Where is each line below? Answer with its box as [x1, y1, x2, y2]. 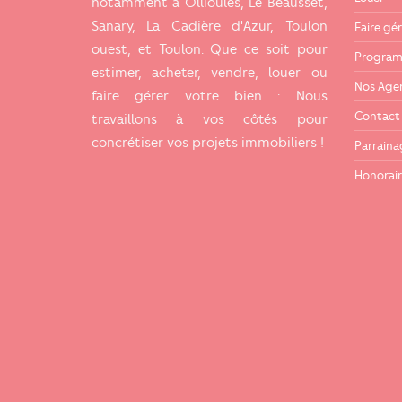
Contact [354, 108, 400, 123]
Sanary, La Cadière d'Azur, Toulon [92, 18, 328, 35]
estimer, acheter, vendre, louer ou [92, 65, 328, 82]
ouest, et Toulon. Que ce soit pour [92, 41, 328, 58]
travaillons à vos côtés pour [92, 111, 328, 128]
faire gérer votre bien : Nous [92, 88, 328, 105]
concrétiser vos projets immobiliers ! [92, 135, 324, 152]
